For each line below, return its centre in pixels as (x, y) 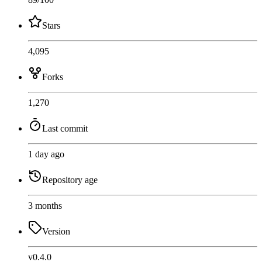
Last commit (65, 128)
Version (56, 231)
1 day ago (46, 154)
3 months (45, 205)
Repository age (70, 180)
